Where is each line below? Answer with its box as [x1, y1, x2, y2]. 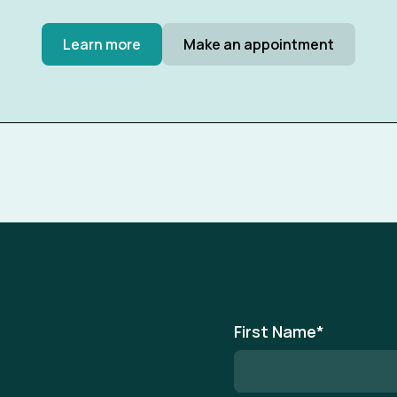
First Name [234, 321, 316, 342]
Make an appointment [183, 35, 334, 54]
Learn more [63, 35, 141, 54]
